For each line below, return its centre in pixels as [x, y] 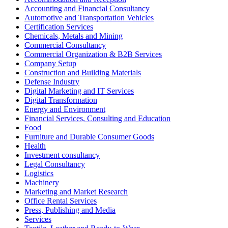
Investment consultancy [62, 155]
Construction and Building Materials [83, 72]
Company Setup [50, 63]
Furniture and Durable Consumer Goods [89, 136]
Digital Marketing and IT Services [79, 91]
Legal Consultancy [55, 164]
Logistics [39, 173]
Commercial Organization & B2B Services [93, 54]
